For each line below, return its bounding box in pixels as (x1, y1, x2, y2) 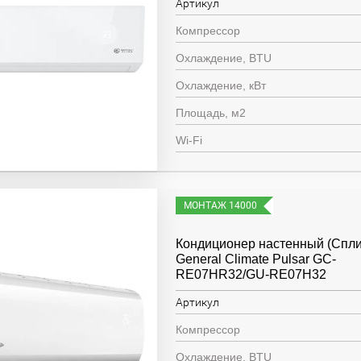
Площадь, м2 (176, 106, 247, 119)
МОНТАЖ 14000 (184, 200, 258, 211)
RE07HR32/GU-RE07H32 (176, 268, 327, 281)
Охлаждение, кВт (176, 79, 267, 92)
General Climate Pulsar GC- (176, 252, 337, 266)
